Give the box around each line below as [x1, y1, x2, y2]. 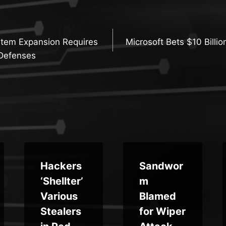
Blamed [139, 190, 176, 202]
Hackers [40, 159, 82, 172]
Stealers [40, 205, 81, 217]
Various [40, 190, 78, 202]
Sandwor [139, 159, 183, 172]
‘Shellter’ [40, 175, 83, 187]
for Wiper [139, 205, 186, 217]
